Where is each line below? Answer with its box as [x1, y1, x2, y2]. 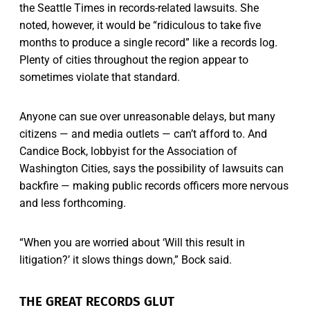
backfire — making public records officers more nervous [19, 179, 289, 192]
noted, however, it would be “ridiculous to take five [19, 18, 261, 32]
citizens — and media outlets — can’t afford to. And [19, 127, 267, 140]
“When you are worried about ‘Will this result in [19, 235, 245, 249]
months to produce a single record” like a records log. [19, 35, 277, 49]
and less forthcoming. [19, 196, 126, 210]
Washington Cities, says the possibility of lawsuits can [19, 161, 284, 175]
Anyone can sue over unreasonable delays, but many [19, 109, 275, 123]
